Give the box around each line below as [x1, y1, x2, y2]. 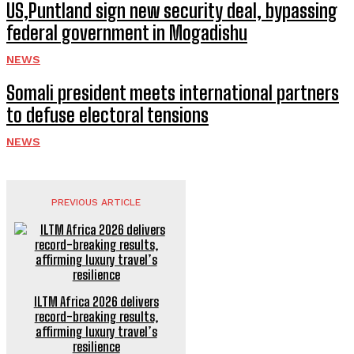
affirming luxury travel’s [35, 324, 157, 339]
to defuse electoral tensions [6, 104, 209, 126]
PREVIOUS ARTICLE [51, 197, 141, 208]
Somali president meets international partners [6, 81, 339, 104]
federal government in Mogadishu [6, 21, 247, 44]
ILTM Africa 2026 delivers [33, 294, 159, 309]
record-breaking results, [34, 309, 158, 324]
